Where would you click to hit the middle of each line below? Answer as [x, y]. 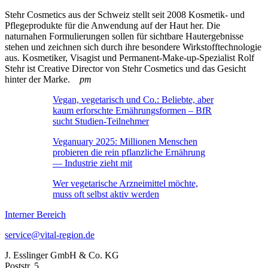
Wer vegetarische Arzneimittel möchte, [125, 184]
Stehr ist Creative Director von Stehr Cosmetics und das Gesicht [125, 69]
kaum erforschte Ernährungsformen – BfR [132, 111]
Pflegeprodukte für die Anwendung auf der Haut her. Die [112, 26]
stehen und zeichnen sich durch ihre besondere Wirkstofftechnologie [133, 47]
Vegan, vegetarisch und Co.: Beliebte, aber [133, 100]
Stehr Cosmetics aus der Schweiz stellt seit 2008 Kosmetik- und [125, 15]
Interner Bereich [35, 215]
